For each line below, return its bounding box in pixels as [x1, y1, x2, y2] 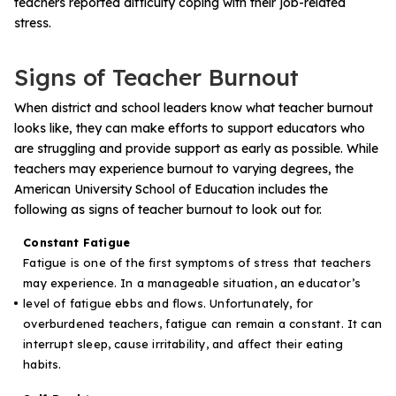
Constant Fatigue [23, 234, 131, 249]
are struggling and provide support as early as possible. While [14, 140, 378, 156]
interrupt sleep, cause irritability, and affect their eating [23, 336, 343, 351]
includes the [255, 180, 328, 197]
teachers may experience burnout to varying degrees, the [14, 160, 354, 177]
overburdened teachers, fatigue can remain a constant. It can [23, 316, 382, 331]
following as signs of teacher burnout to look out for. [14, 201, 322, 217]
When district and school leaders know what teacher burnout [14, 99, 373, 116]
